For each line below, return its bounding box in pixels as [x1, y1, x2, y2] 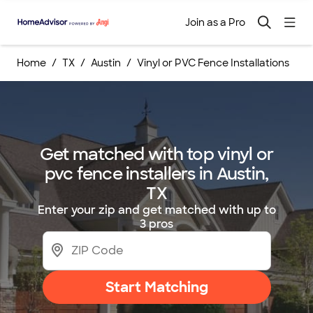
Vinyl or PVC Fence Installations [137, 57, 289, 69]
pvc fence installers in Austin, [44, 163, 269, 184]
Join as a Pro [185, 16, 245, 29]
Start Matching [105, 278, 208, 296]
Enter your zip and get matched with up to [37, 203, 276, 217]
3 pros [140, 217, 173, 231]
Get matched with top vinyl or [39, 143, 274, 165]
